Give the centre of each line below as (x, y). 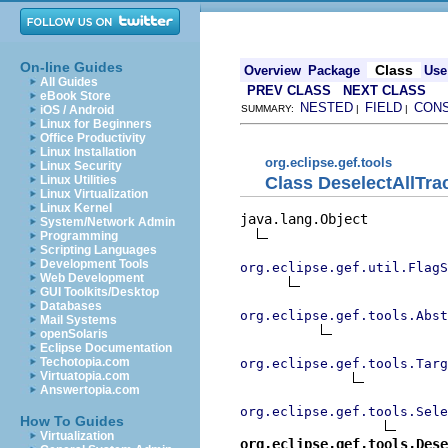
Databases (71, 306)
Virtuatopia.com (85, 376)
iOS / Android (77, 110)
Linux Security (81, 166)
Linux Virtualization (94, 194)
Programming (79, 236)
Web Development (92, 278)
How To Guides (72, 421)
